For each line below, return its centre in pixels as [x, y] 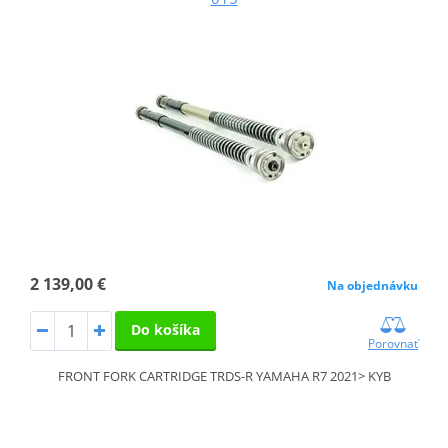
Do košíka [165, 330]
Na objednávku [373, 286]
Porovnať [393, 344]
